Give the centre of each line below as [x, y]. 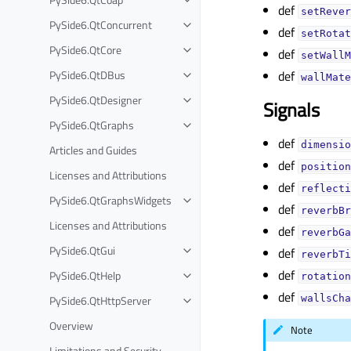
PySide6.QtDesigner [96, 100]
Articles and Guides [93, 150]
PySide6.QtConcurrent [101, 24]
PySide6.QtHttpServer [100, 300]
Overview [71, 325]
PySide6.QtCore [85, 49]
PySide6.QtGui [82, 250]
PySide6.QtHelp [85, 275]
